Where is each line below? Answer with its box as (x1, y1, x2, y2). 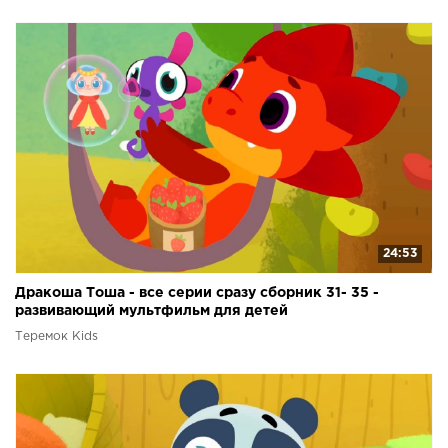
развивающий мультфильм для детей (15, 305, 288, 318)
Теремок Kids (15, 331, 98, 343)
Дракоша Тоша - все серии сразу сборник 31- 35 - (15, 287, 379, 300)
